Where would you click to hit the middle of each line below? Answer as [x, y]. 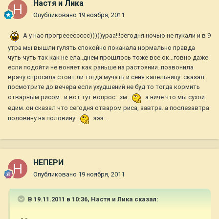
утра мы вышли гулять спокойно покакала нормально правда [101, 48]
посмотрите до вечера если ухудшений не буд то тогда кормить [104, 87]
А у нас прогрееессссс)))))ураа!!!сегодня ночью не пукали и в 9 [116, 36]
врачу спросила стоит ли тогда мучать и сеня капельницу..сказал [106, 77]
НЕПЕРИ [48, 163]
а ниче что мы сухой [174, 97]
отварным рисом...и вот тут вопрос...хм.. [70, 97]
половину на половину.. [44, 118]
